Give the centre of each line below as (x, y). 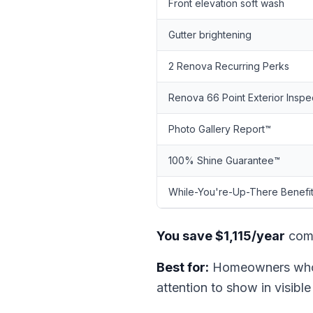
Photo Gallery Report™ (220, 129)
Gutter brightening (210, 35)
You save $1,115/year (221, 236)
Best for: (183, 267)
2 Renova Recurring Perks (229, 66)
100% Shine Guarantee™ (224, 160)
